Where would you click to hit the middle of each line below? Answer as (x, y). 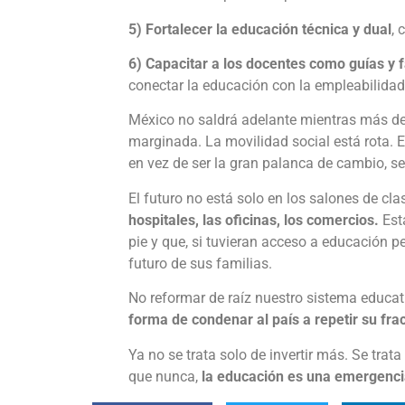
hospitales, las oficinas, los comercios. (254, 220)
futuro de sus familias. (200, 263)
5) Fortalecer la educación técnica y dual (260, 29)
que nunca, (165, 376)
